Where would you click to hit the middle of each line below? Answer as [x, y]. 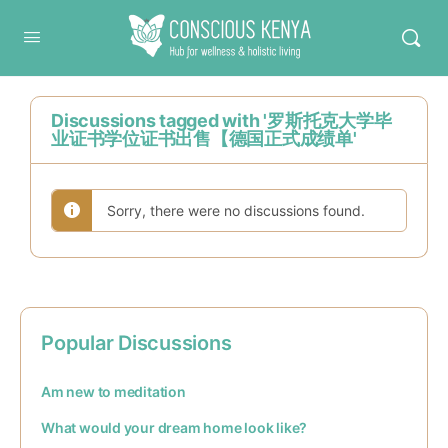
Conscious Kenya [214, 23]
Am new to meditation [113, 391]
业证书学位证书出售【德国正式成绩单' [204, 138]
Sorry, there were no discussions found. [236, 210]
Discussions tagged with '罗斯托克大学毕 [221, 120]
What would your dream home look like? [174, 427]
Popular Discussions [136, 343]
